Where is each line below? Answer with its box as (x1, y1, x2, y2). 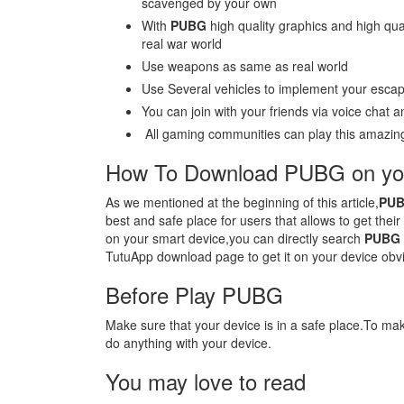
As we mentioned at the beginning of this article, (106, 193, 379, 211)
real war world (142, 34, 222, 52)
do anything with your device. (106, 334, 271, 352)
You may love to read (106, 365, 306, 397)
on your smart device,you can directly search (106, 229, 364, 247)
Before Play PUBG (106, 279, 283, 310)
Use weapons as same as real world (142, 57, 348, 75)
